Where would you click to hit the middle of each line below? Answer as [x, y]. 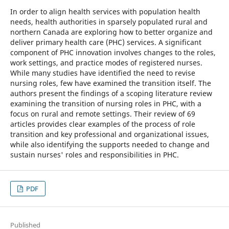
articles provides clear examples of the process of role [102, 124]
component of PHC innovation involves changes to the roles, [113, 52]
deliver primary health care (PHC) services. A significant [106, 42]
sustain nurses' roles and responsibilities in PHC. [94, 154]
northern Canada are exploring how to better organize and [111, 32]
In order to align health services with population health [105, 11]
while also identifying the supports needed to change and [110, 144]
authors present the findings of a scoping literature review [111, 93]
